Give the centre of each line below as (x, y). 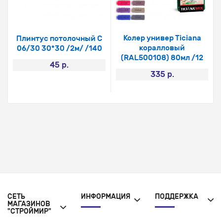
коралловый (162, 48)
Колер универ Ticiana (162, 38)
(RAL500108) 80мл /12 (162, 58)
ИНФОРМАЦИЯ (106, 197)
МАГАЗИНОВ (29, 204)
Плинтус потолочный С (59, 39)
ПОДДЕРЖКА (176, 197)
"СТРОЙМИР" (29, 212)
